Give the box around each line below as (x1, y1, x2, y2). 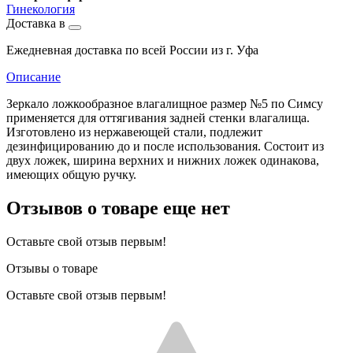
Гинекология (6, 2, 75, 16)
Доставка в (6, 16, 69, 30)
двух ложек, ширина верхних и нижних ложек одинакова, (6, 153, 319, 167)
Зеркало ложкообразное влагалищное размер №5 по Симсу (6, 96, 323, 110)
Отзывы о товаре (6, 261, 98, 275)
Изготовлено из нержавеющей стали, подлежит (6, 124, 262, 139)
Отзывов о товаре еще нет (6, 197, 230, 218)
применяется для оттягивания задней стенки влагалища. (6, 110, 310, 124)
